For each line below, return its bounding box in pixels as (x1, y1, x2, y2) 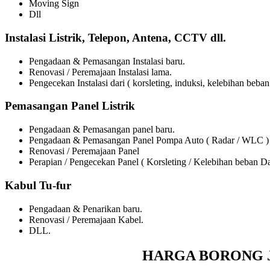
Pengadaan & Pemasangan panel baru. (29, 124, 175, 135)
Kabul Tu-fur (5, 178, 71, 192)
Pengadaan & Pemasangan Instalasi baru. (29, 55, 185, 66)
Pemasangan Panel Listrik (5, 99, 135, 113)
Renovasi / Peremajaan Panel (29, 146, 139, 157)
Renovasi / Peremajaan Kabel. (29, 214, 143, 225)
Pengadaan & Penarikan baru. (29, 203, 142, 214)
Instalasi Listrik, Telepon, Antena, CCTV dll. (5, 31, 226, 44)
